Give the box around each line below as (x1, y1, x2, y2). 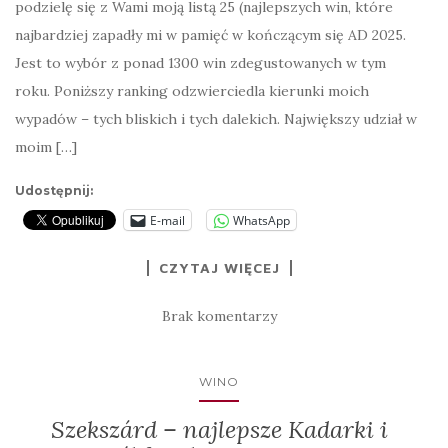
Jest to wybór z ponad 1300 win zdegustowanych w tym (15, 54, 386, 72)
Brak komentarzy (161, 307, 277, 325)
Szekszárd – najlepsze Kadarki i (50, 414, 388, 445)
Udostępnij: (15, 183, 93, 198)
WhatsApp (233, 211, 290, 229)
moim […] (15, 138, 77, 156)
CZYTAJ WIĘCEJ (158, 259, 280, 276)
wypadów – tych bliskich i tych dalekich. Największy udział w (15, 110, 417, 128)
